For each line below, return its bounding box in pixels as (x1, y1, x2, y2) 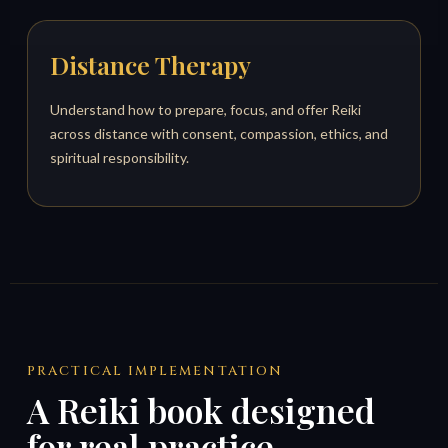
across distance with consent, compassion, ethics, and (50, 125, 389, 143)
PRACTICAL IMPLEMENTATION (27, 362, 284, 381)
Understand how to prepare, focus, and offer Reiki (50, 101, 362, 119)
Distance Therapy (50, 48, 252, 82)
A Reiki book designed (27, 387, 376, 434)
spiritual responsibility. (50, 149, 190, 167)
